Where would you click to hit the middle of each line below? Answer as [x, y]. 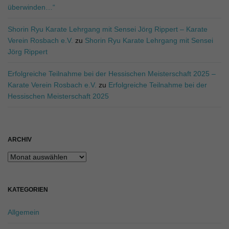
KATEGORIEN [28, 190]
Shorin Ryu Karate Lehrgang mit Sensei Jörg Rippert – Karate [108, 29]
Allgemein [24, 212]
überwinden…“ [31, 7]
